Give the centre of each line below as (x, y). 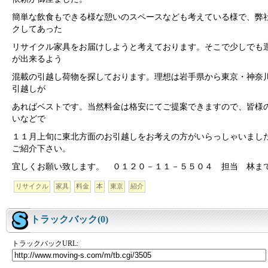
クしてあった (37, 29)
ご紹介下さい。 (41, 149)
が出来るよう (37, 59)
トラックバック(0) (69, 220)
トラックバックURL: (45, 244)
